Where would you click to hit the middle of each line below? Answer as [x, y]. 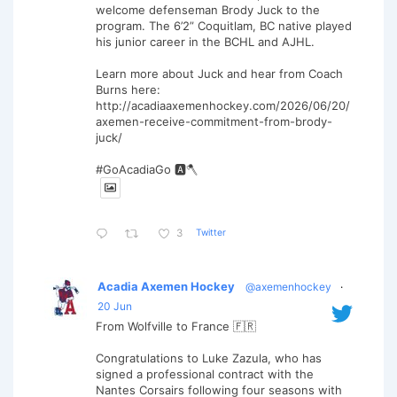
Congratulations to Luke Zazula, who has [209, 358]
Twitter [210, 232]
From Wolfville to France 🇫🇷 [176, 327]
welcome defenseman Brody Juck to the [208, 10]
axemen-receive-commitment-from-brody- [214, 122]
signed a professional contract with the [205, 374]
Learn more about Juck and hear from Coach [219, 74]
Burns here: [128, 90]
